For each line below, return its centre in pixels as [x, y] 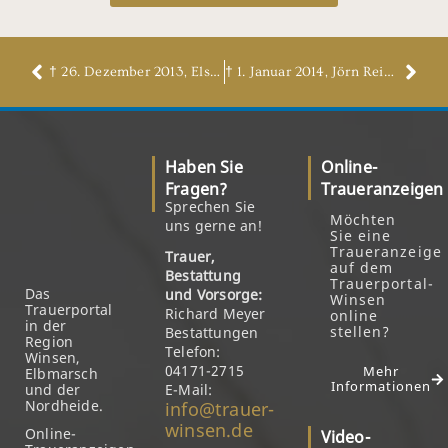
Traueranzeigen [382, 189]
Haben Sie [204, 167]
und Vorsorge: [214, 294]
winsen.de [209, 430]
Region [49, 341]
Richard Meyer [215, 313]
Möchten [363, 219]
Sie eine [360, 235]
